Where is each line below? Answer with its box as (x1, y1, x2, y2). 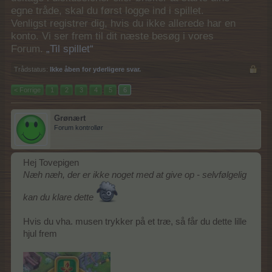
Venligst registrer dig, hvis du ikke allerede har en (11, 18, 236, 29)
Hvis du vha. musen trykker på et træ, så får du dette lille (23, 217, 246, 226)
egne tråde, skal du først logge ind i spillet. (11, 5, 204, 16)
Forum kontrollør (54, 124, 103, 131)
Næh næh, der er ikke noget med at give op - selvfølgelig (23, 170, 246, 180)
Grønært (54, 114, 86, 123)
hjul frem (23, 229, 57, 239)
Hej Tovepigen (23, 158, 79, 168)
